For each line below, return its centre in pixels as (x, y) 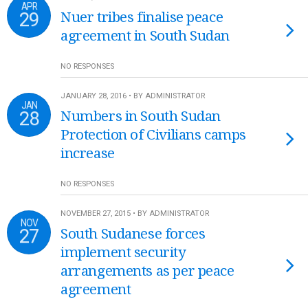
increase (88, 153)
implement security (123, 252)
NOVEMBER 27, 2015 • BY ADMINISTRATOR (135, 213)
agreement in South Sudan (145, 36)
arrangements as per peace (147, 271)
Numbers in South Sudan (141, 116)
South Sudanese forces (133, 234)
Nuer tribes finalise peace (142, 17)
